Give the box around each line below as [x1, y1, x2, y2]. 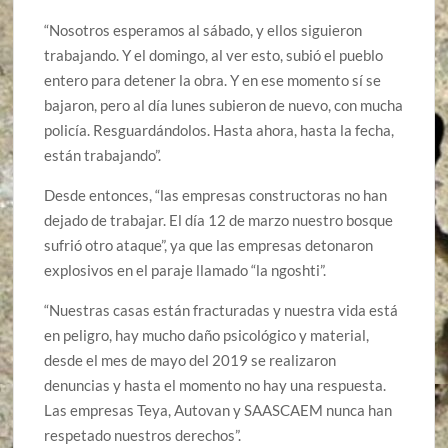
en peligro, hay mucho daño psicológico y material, [44, 325, 370, 344]
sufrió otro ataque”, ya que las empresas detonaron [44, 235, 374, 254]
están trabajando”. [44, 145, 162, 164]
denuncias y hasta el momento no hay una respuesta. [44, 375, 387, 394]
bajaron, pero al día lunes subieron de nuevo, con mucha [44, 95, 404, 114]
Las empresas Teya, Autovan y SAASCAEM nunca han [44, 400, 393, 419]
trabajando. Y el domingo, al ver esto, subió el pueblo [44, 45, 384, 64]
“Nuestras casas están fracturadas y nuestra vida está [44, 300, 399, 319]
